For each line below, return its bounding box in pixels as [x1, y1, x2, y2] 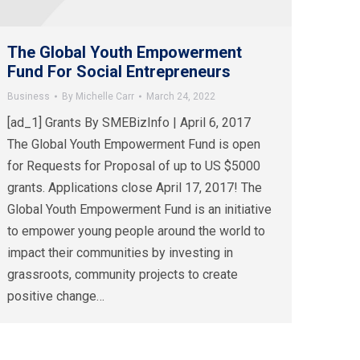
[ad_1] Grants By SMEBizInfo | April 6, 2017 [7, 115, 251, 131]
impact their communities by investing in [7, 245, 233, 261]
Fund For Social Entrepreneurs [7, 62, 231, 82]
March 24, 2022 [146, 91, 215, 103]
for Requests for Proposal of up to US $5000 [7, 158, 260, 174]
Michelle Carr [76, 91, 134, 103]
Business [7, 91, 50, 103]
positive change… [7, 288, 104, 305]
